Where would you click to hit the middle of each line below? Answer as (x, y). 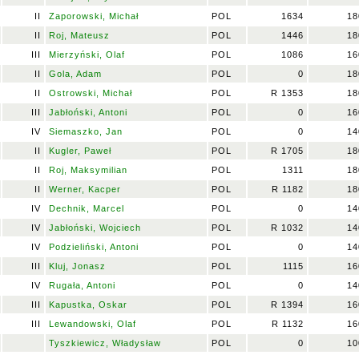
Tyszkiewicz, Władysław (105, 343)
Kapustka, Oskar (88, 305)
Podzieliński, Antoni (94, 247)
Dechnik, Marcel (87, 208)
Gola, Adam (75, 74)
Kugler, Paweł (80, 151)
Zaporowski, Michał (94, 16)
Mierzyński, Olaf (87, 54)
